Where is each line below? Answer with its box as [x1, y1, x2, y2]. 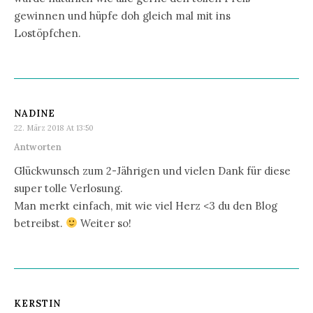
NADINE [14, 107, 55, 119]
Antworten [14, 140, 61, 153]
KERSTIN [14, 297, 61, 310]
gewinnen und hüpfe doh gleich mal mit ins [14, 8, 231, 22]
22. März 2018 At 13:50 [14, 122, 94, 133]
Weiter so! [78, 216, 132, 230]
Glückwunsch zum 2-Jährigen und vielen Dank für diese [14, 163, 291, 177]
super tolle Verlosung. [14, 181, 123, 195]
